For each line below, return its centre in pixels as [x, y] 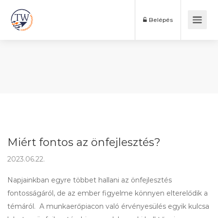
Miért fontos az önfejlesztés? [84, 142]
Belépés [188, 23]
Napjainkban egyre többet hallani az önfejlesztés [90, 180]
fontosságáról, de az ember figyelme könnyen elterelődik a [108, 193]
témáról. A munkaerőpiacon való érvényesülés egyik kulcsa [108, 206]
